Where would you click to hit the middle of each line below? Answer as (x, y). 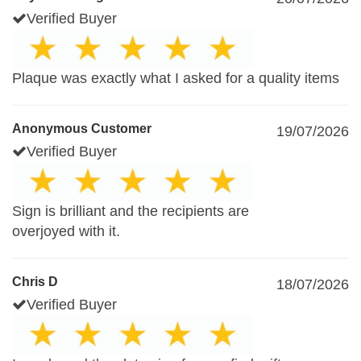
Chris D (35, 282)
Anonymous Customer (82, 129)
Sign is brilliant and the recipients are (131, 211)
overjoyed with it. (66, 231)
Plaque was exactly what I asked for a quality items (176, 78)
